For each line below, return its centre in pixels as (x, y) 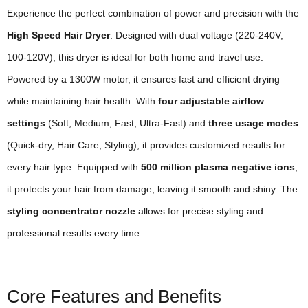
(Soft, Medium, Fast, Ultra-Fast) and (127, 123)
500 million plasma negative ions (218, 167)
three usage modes (253, 123)
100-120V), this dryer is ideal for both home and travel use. (135, 57)
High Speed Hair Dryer (58, 35)
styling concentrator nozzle (71, 211)
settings (26, 123)
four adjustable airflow (211, 101)
